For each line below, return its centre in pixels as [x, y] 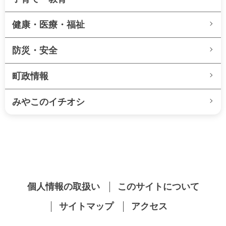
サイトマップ [86, 206]
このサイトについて [158, 186]
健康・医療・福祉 [49, 24]
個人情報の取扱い [63, 186]
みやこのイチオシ [49, 102]
